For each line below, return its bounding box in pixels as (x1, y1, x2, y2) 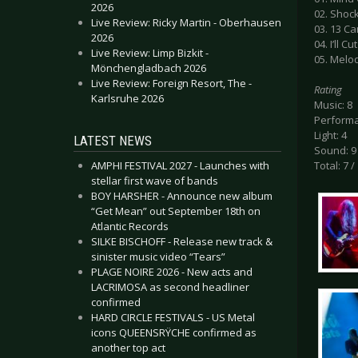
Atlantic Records (91, 219, 169, 233)
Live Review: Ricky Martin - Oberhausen (91, 15, 281, 30)
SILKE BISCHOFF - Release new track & (91, 234, 272, 249)
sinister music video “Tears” (91, 249, 225, 264)
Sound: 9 (314, 143, 356, 158)
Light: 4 (314, 128, 347, 143)
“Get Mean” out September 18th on (91, 204, 261, 218)
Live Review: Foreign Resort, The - (91, 76, 252, 90)
